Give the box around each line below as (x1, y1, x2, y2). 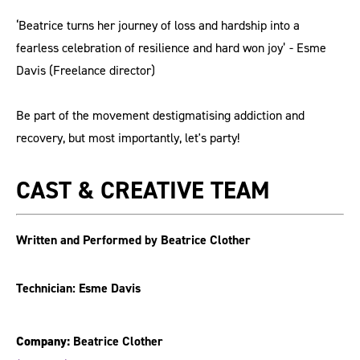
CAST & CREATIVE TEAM (16, 174, 270, 207)
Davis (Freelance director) (16, 62, 155, 80)
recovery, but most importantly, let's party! (16, 129, 239, 147)
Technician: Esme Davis (16, 280, 141, 297)
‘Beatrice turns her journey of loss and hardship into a (16, 17, 300, 35)
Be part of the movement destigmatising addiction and (16, 107, 305, 125)
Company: (16, 333, 70, 350)
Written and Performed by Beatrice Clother (16, 231, 251, 249)
